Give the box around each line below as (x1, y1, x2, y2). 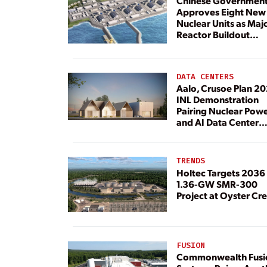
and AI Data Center (176, 116, 259, 129)
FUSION (176, 240, 205, 250)
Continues (176, 39, 221, 52)
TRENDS (176, 156, 205, 166)
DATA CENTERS (176, 72, 234, 82)
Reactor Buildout (176, 27, 250, 41)
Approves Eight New (176, 5, 266, 18)
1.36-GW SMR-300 (176, 177, 257, 190)
